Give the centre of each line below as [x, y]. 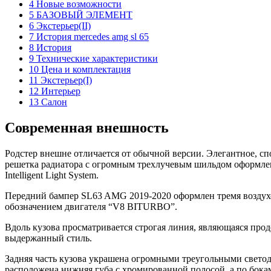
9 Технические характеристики [93, 58]
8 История [50, 47]
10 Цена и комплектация [80, 69]
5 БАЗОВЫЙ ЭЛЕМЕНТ [81, 15]
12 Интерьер [55, 91]
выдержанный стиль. [48, 238]
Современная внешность [87, 127]
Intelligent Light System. [52, 175]
